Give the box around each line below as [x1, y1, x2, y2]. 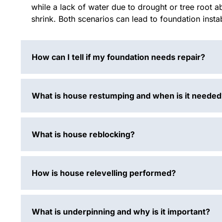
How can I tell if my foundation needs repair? [32, 52, 205, 62]
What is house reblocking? [32, 129, 135, 140]
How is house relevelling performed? [32, 168, 176, 178]
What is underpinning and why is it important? [32, 207, 210, 217]
